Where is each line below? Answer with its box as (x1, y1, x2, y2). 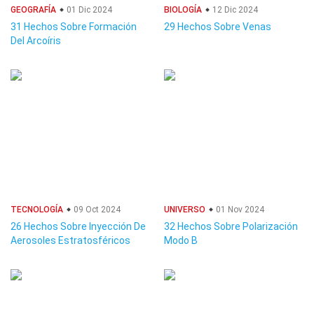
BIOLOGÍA (164, 5, 202, 15)
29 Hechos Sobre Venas (164, 21, 271, 32)
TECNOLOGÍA (11, 205, 63, 214)
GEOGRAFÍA (11, 5, 56, 15)
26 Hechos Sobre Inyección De (11, 221, 146, 232)
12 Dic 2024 (210, 5, 258, 15)
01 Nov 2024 (214, 205, 264, 214)
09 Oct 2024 (71, 205, 121, 214)
